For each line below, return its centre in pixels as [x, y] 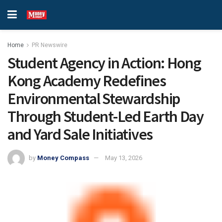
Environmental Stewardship [94, 99]
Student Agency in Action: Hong [104, 63]
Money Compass [63, 158]
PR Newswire [50, 45]
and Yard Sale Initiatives [80, 134]
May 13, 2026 [124, 158]
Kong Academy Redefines [87, 81]
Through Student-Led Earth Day [106, 116]
